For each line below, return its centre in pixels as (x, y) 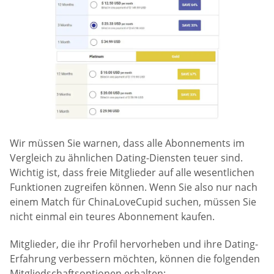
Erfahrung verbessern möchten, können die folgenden (135, 258)
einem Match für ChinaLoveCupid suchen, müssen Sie (133, 202)
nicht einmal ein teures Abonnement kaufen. (112, 216)
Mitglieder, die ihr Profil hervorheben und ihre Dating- (134, 244)
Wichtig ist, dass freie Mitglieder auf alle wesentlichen (132, 172)
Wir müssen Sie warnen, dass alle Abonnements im (127, 143)
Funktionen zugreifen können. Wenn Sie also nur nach (134, 187)
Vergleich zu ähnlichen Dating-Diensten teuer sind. (126, 157)
